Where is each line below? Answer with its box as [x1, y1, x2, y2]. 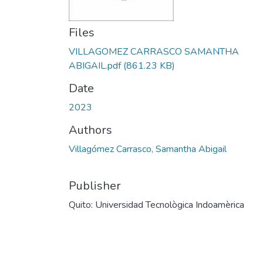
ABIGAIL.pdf [69, 59, 121, 72]
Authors [69, 122, 112, 138]
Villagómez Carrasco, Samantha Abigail [69, 143, 227, 156]
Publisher [69, 178, 121, 194]
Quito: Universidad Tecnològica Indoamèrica [69, 198, 244, 211]
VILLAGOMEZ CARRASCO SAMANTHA [69, 45, 239, 58]
